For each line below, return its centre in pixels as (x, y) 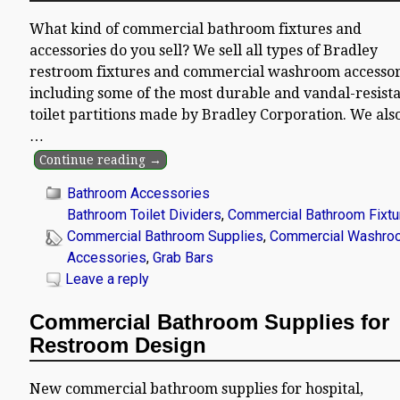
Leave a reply (108, 279)
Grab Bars (183, 258)
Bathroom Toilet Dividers (145, 215)
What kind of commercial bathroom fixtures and (196, 29)
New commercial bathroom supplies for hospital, (197, 389)
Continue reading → (100, 160)
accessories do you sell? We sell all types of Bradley (204, 51)
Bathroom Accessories (139, 194)
